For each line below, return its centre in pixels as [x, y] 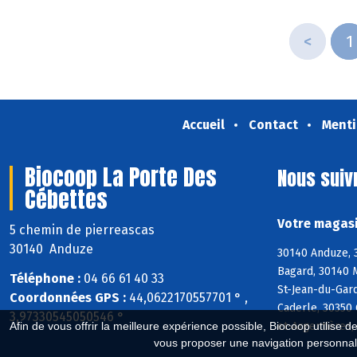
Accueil [203, 125]
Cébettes [66, 199]
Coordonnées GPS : [68, 297]
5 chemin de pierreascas [84, 229]
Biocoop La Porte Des [121, 177]
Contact [273, 125]
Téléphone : [45, 278]
